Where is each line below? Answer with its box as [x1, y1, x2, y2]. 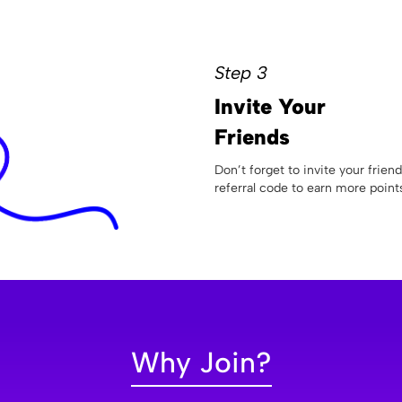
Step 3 [214, 62, 267, 84]
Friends [214, 124, 290, 151]
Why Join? [130, 345, 272, 380]
